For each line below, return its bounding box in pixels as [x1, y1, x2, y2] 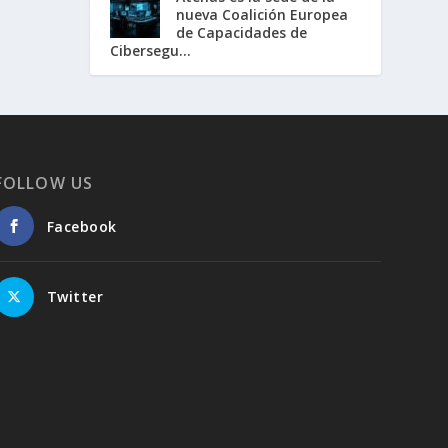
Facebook [46, 217, 117, 237]
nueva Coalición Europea [176, 5, 349, 25]
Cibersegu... [110, 41, 192, 61]
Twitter [46, 287, 104, 307]
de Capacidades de [176, 23, 308, 43]
